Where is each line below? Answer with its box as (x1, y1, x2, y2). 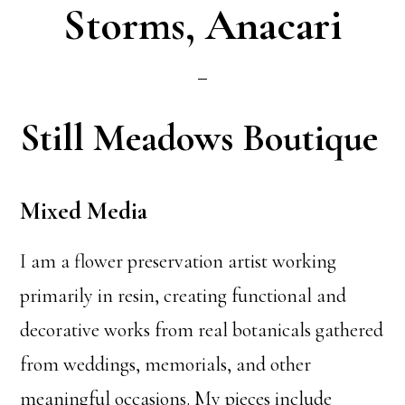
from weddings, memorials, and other (20, 353, 312, 376)
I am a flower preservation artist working (20, 250, 337, 273)
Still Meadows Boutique (20, 115, 379, 161)
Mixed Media (20, 196, 148, 226)
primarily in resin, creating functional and (20, 284, 347, 307)
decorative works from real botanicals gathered (20, 318, 384, 342)
